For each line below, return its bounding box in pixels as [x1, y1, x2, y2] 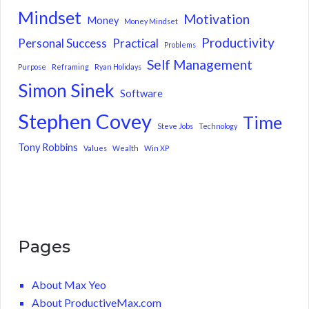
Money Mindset [124, 17, 178, 26]
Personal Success [18, 36, 107, 51]
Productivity [201, 34, 275, 51]
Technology [199, 121, 237, 131]
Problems [164, 40, 196, 50]
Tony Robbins [18, 141, 78, 154]
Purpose [18, 62, 46, 72]
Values [83, 143, 107, 153]
